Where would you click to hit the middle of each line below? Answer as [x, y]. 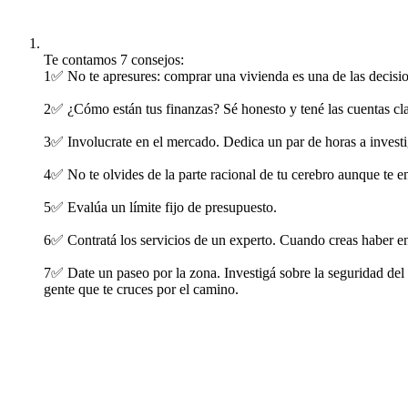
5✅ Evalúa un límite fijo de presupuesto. [160, 207]
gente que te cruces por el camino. [141, 289]
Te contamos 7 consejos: [114, 60]
